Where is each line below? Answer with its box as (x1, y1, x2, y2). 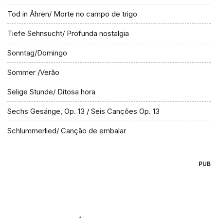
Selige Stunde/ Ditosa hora (7, 87, 95, 96)
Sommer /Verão (7, 68, 59, 77)
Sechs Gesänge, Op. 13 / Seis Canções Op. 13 (7, 107, 160, 116)
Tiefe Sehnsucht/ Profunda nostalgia (7, 29, 129, 38)
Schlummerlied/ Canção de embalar (7, 126, 126, 135)
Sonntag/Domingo (7, 48, 67, 57)
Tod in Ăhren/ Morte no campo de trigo (7, 9, 137, 18)
